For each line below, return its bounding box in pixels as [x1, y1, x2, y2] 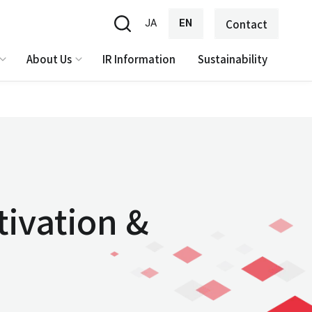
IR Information [102, 52, 175, 66]
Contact [226, 16, 267, 31]
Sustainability [198, 52, 267, 66]
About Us [26, 52, 72, 66]
